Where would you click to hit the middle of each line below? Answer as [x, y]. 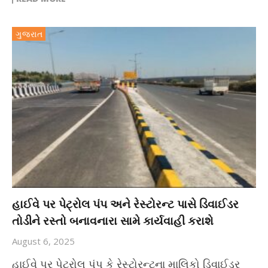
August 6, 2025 [43, 241]
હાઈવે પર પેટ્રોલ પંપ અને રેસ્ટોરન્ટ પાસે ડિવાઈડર [125, 204]
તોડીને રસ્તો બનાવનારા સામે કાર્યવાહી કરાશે [113, 220]
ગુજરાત [29, 33]
